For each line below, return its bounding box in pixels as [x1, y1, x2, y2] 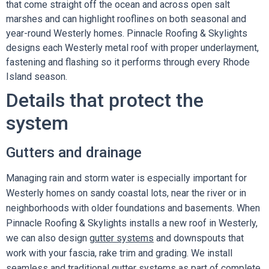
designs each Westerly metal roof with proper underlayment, [6, 42, 259, 53]
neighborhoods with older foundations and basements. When [6, 202, 260, 214]
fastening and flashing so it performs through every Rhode [6, 56, 250, 68]
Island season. [6, 71, 67, 82]
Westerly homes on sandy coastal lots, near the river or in [6, 187, 246, 199]
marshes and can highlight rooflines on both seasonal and [6, 13, 246, 25]
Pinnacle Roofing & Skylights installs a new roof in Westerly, [6, 217, 258, 229]
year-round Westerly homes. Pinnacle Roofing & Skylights [6, 28, 247, 39]
